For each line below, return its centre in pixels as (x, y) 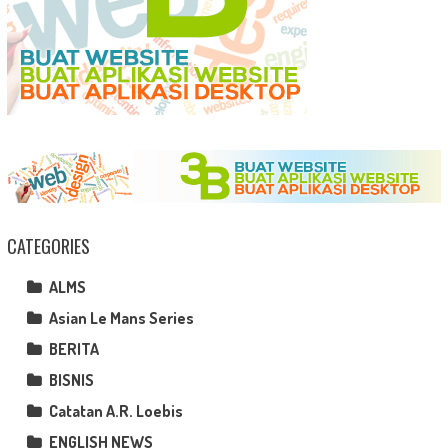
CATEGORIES (48, 246)
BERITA (73, 349)
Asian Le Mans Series (121, 318)
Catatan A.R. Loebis (115, 411)
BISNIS (71, 380)
